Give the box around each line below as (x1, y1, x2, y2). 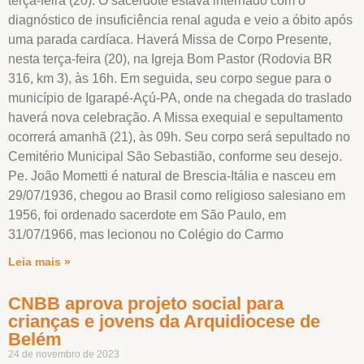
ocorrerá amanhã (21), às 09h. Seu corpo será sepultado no (8, 129, 350, 144)
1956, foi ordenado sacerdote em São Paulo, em (8, 207, 286, 222)
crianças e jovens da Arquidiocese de (8, 310, 320, 331)
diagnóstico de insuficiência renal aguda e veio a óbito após (8, 12, 353, 27)
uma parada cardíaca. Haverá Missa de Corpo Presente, (8, 32, 331, 46)
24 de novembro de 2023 (8, 348, 119, 360)
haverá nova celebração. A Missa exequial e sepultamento (8, 110, 343, 124)
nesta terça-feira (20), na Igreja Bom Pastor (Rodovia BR (8, 51, 332, 66)
